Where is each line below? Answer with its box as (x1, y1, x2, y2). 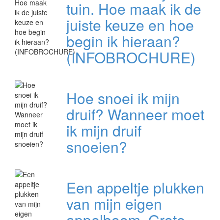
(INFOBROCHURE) (66, 47, 195, 68)
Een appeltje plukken (66, 177, 204, 198)
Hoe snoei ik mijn (66, 87, 180, 109)
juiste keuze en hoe (66, 14, 194, 36)
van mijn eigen (66, 193, 162, 215)
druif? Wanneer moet (66, 104, 204, 125)
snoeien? (66, 136, 127, 158)
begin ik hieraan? (66, 30, 180, 52)
